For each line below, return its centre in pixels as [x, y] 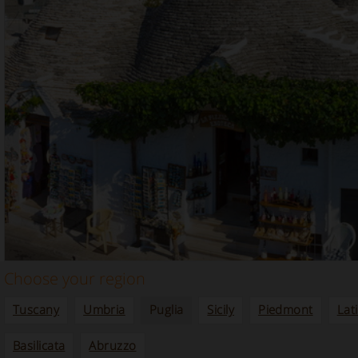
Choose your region [75, 278]
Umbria [104, 309]
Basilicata [39, 345]
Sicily [221, 309]
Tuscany [36, 309]
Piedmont [286, 309]
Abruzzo [113, 345]
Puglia [166, 309]
